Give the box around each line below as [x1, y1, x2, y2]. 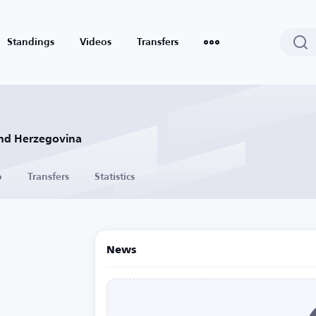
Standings [7, 37, 54, 47]
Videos [80, 37, 111, 47]
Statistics [95, 172, 135, 182]
